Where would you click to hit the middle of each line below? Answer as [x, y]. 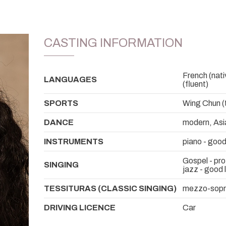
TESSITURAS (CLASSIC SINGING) [110, 188]
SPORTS [61, 103]
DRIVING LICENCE [80, 207]
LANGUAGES [70, 79]
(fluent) [195, 84]
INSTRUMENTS [74, 141]
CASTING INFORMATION [113, 43]
